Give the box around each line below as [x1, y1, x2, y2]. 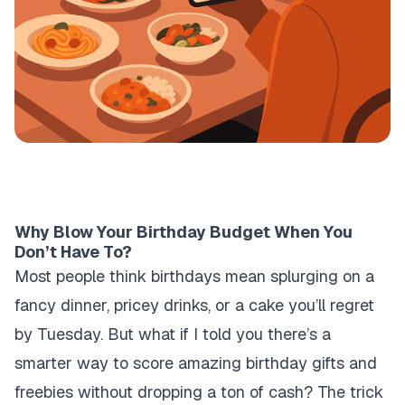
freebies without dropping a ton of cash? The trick [14, 381, 383, 402]
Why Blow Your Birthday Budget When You [14, 221, 353, 242]
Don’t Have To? [14, 241, 132, 262]
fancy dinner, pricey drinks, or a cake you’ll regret [14, 295, 374, 316]
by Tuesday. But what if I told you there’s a [14, 324, 331, 344]
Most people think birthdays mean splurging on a [14, 266, 374, 287]
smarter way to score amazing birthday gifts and [14, 353, 377, 373]
